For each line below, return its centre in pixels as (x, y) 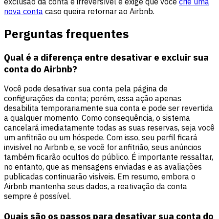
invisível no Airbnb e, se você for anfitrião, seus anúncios (103, 147)
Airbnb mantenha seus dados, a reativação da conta (96, 186)
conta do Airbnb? (41, 69)
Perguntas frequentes (66, 33)
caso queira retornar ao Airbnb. (99, 11)
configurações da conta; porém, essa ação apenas (93, 99)
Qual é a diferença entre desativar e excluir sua (106, 57)
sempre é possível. (37, 196)
